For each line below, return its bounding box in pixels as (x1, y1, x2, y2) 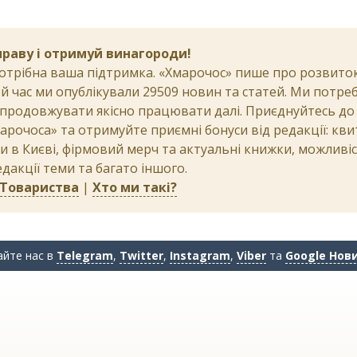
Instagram (170, 248, 230, 263)
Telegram (57, 248, 113, 263)
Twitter (120, 248, 163, 263)
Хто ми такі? (92, 178, 177, 196)
